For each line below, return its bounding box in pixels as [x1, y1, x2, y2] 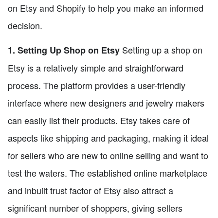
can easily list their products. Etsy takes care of [8, 114, 190, 127]
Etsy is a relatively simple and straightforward [8, 61, 183, 74]
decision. [8, 19, 42, 32]
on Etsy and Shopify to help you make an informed [8, 1, 203, 15]
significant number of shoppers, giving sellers [8, 201, 182, 215]
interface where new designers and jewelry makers [8, 96, 204, 109]
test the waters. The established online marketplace [8, 166, 207, 180]
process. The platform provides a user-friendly [8, 79, 185, 92]
